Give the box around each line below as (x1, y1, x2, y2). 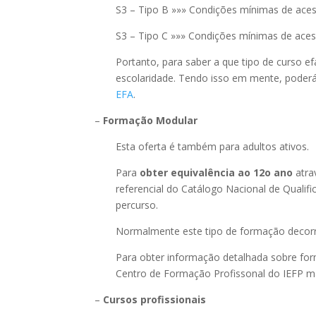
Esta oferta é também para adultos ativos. (116, 140, 310, 153)
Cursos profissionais (103, 293, 207, 306)
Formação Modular (103, 114, 198, 127)
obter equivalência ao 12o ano (140, 166, 293, 179)
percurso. (116, 198, 159, 212)
